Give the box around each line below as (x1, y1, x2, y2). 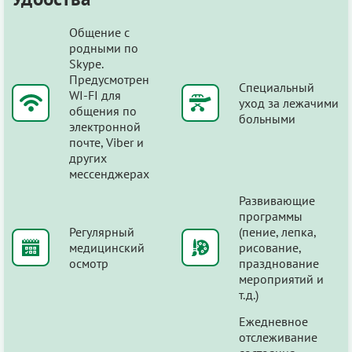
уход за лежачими (239, 94, 339, 111)
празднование (239, 255, 319, 271)
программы (239, 207, 302, 224)
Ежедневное (239, 313, 308, 329)
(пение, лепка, (239, 223, 316, 240)
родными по (69, 39, 138, 56)
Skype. (69, 55, 103, 71)
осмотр (69, 255, 108, 271)
